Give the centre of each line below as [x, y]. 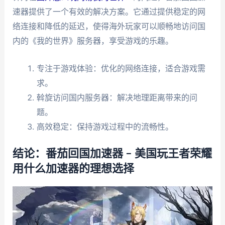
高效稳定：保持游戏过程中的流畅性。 [105, 126]
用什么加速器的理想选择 [73, 168]
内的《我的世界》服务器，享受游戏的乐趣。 [93, 41]
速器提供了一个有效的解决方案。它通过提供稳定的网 [109, 12]
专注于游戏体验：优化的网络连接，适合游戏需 [121, 68]
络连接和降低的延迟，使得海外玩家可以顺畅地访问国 [109, 26]
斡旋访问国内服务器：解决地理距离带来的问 [117, 97]
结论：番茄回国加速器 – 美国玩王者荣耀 [112, 153]
